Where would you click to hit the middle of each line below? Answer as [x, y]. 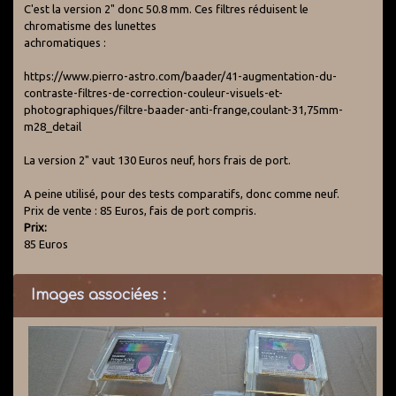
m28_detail [53, 126]
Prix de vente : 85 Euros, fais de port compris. [140, 210]
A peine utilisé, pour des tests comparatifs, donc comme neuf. [182, 193]
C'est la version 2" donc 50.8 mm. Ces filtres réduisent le [166, 8]
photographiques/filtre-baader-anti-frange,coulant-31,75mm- [183, 109]
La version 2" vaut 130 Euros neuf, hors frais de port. [157, 160]
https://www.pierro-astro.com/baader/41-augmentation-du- [180, 76]
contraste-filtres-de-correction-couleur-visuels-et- [153, 92]
